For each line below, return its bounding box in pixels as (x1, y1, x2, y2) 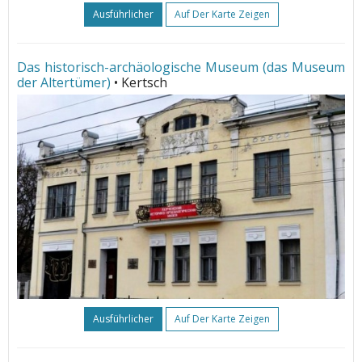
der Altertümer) (17, 74, 111, 92)
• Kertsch (114, 74, 167, 92)
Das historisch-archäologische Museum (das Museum (17, 58, 345, 77)
